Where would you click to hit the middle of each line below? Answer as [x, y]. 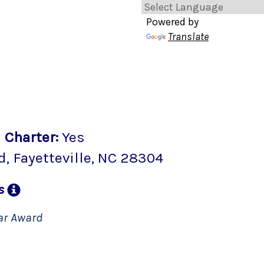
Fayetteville [52, 157]
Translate [188, 37]
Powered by [172, 22]
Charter [30, 137]
